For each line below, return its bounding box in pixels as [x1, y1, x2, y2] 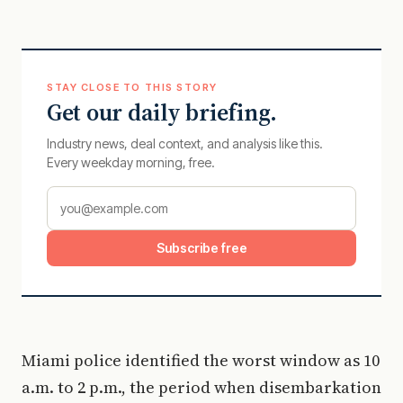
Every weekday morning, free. [47, 155, 215, 170]
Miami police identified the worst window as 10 [22, 349, 380, 372]
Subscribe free [156, 240, 247, 255]
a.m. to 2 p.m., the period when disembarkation [22, 376, 381, 399]
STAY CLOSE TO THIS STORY [47, 81, 218, 94]
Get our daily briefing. [47, 96, 278, 129]
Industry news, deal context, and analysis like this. [47, 136, 323, 151]
